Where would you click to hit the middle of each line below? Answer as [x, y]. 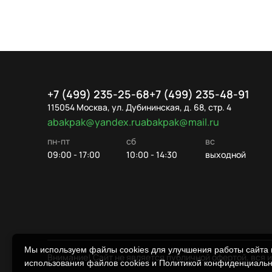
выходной [226, 155]
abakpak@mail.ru [180, 122]
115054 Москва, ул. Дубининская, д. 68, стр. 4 [139, 107]
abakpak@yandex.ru [94, 122]
